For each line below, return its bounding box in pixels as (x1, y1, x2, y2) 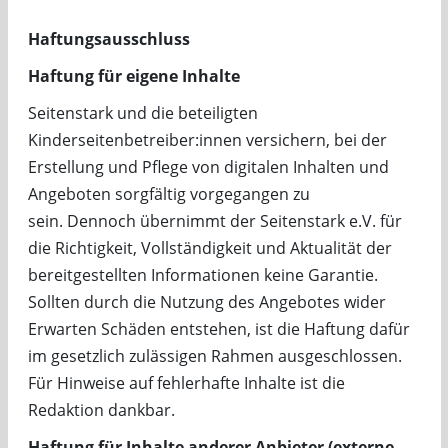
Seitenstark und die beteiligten (27, 102, 258, 124)
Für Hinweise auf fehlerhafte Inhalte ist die (27, 372, 345, 394)
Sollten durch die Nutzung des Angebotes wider (27, 291, 386, 313)
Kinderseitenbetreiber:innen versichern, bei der (27, 129, 387, 151)
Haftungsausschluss (27, 28, 190, 50)
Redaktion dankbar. (27, 399, 175, 421)
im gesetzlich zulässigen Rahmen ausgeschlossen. (27, 345, 402, 367)
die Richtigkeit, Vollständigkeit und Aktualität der (27, 237, 392, 259)
